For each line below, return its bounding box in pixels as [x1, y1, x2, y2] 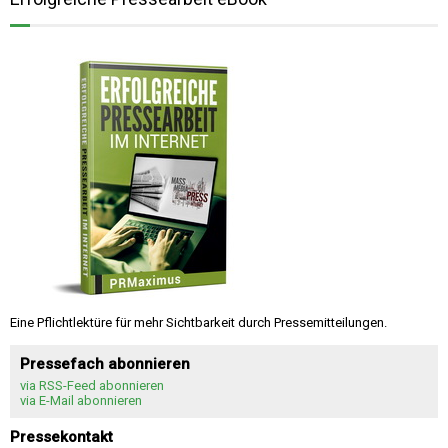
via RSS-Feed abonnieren [20, 378, 164, 394]
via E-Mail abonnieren [20, 393, 142, 409]
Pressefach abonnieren [20, 355, 190, 374]
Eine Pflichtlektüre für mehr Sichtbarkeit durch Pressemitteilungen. [10, 315, 387, 331]
